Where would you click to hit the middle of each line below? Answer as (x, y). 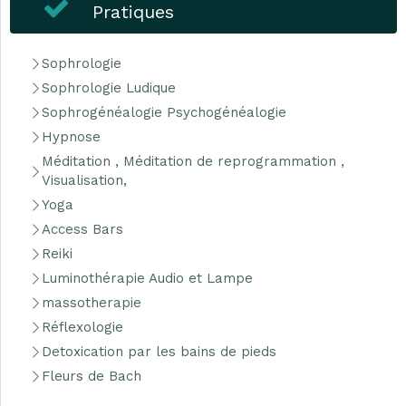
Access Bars (82, 229)
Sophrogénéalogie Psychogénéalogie (164, 112)
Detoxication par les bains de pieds (159, 352)
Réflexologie (82, 327)
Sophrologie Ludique (109, 88)
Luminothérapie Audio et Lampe (147, 278)
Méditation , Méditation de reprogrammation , (193, 161)
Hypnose (71, 137)
